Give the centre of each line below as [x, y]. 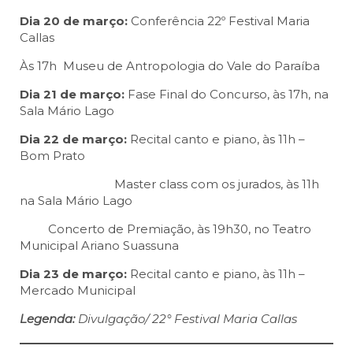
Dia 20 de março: [75, 21]
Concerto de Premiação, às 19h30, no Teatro [178, 229]
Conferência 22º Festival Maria [220, 21]
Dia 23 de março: [75, 274]
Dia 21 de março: [74, 95]
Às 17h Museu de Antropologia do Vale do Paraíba [170, 66]
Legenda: [47, 319]
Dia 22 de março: [75, 139]
